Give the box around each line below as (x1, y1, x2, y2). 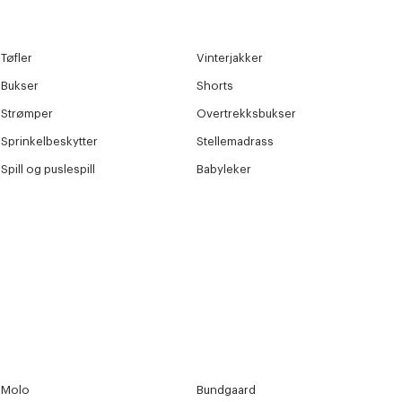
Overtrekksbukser (197, 108, 297, 120)
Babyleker (197, 163, 252, 176)
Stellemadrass (197, 135, 275, 148)
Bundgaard (197, 384, 257, 397)
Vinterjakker (197, 52, 264, 65)
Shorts (197, 80, 234, 92)
